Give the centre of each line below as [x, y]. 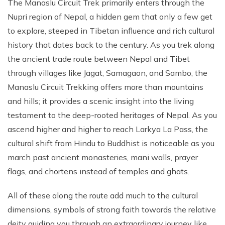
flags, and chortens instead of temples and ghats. [98, 171]
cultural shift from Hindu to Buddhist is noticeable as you [111, 143]
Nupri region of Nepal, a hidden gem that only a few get [110, 17]
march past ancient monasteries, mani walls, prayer [103, 157]
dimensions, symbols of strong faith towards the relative [112, 209]
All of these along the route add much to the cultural [103, 195]
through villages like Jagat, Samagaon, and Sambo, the [107, 73]
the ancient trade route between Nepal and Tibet [99, 59]
